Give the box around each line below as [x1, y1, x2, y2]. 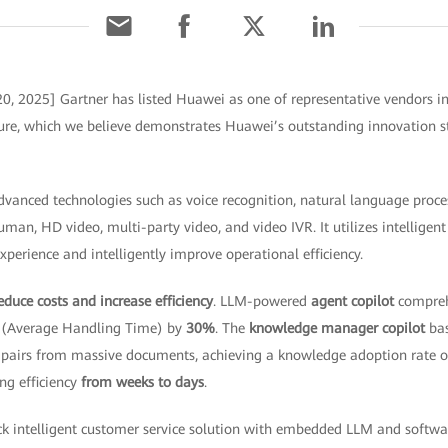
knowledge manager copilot [248, 320, 425, 336]
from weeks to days [80, 374, 204, 390]
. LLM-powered [212, 293, 311, 309]
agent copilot [310, 293, 394, 309]
